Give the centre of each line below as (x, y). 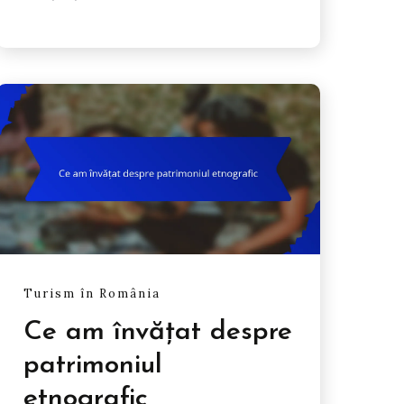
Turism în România (92, 293)
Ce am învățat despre (157, 333)
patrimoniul (92, 366)
